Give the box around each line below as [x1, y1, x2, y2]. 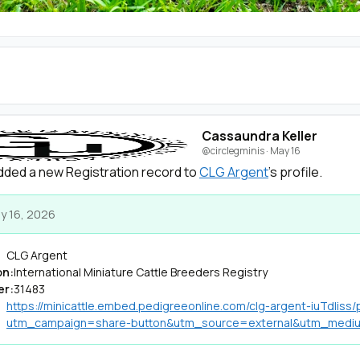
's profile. [268, 163, 322, 181]
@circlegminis [202, 144, 264, 157]
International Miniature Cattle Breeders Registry [14, 264, 268, 280]
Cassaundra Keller [202, 127, 317, 145]
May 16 [270, 144, 301, 157]
